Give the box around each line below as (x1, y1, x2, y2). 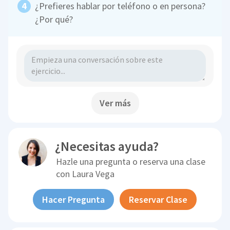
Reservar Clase (129, 193, 188, 205)
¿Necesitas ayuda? (55, 137, 159, 155)
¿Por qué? (35, 13, 73, 25)
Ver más (99, 97, 131, 109)
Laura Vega (72, 167, 115, 180)
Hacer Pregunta (42, 193, 105, 205)
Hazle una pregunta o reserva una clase (56, 155, 206, 167)
